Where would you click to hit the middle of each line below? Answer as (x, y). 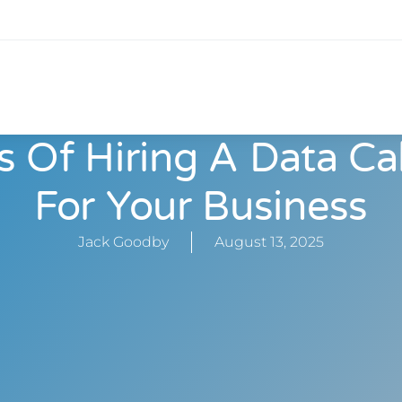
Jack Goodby (123, 242)
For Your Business (201, 207)
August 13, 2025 (269, 242)
